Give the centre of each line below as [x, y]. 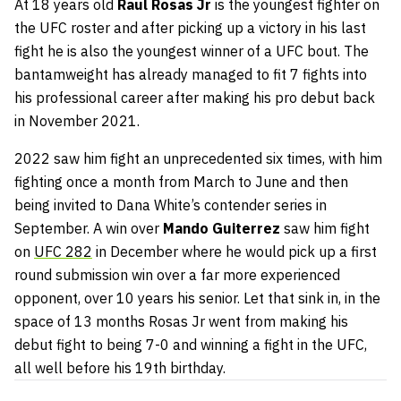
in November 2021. [77, 120]
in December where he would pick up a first [235, 251]
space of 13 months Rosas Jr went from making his [181, 321]
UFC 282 [63, 251]
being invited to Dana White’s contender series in [171, 205]
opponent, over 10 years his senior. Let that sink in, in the [197, 298]
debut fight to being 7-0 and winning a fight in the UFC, [191, 344]
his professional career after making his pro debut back [195, 97]
